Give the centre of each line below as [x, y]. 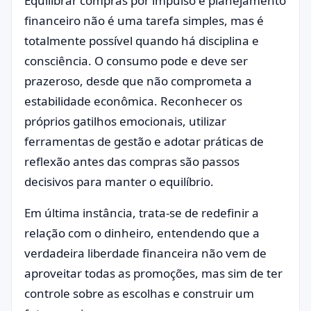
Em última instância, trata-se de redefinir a [142, 213]
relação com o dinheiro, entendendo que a [142, 233]
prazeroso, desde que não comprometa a [138, 81]
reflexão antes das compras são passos [132, 161]
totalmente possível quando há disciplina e [142, 41]
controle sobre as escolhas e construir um [139, 293]
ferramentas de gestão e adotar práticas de [144, 141]
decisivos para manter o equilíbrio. [119, 182]
